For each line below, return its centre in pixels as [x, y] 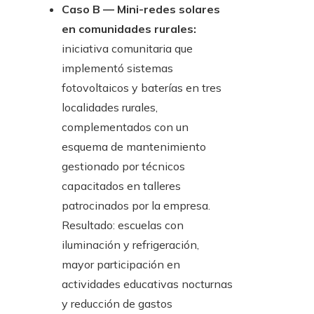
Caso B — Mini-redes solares [141, 9]
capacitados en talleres [121, 186]
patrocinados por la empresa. [136, 206]
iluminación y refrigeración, [130, 245]
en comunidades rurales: [129, 29]
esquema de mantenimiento [134, 147]
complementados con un [125, 127]
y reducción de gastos [117, 304]
